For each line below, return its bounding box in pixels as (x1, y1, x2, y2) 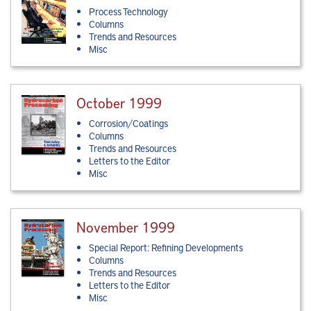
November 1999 (76, 217, 176, 237)
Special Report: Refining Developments (89, 241, 244, 255)
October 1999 (76, 93, 162, 112)
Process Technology (89, 5, 169, 19)
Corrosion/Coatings (89, 117, 169, 131)
